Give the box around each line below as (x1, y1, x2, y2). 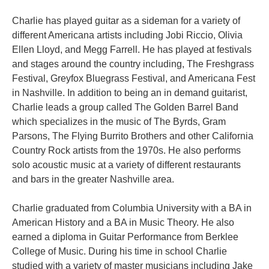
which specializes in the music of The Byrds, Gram (12, 116, 226, 127)
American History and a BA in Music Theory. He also (12, 217, 234, 228)
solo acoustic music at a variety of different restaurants (12, 159, 241, 170)
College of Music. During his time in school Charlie (12, 246, 227, 256)
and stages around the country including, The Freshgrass (12, 58, 254, 69)
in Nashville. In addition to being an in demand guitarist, (12, 87, 247, 98)
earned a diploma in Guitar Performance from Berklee (12, 231, 238, 242)
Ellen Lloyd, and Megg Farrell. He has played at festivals (12, 44, 252, 55)
